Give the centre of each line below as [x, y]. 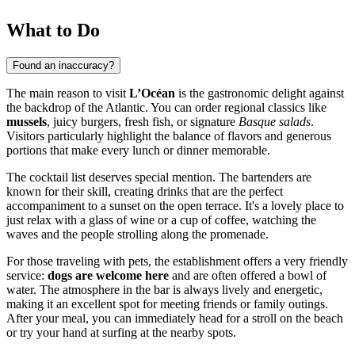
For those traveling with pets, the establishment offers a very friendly [177, 261]
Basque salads [275, 121]
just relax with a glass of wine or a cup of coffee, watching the [161, 219]
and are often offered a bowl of [248, 275]
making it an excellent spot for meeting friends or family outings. [167, 303]
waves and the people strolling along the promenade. [137, 234]
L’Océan [152, 93]
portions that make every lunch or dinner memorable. [138, 150]
